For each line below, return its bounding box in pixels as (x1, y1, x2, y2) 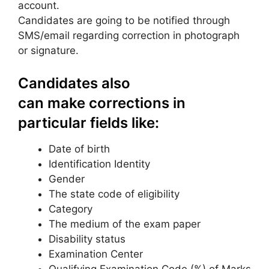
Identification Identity (49, 158, 150, 171)
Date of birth (49, 143, 110, 156)
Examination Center (49, 248, 143, 261)
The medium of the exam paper (49, 218, 201, 231)
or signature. (18, 44, 79, 56)
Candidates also (18, 74, 130, 92)
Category (49, 203, 92, 216)
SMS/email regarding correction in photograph (18, 29, 240, 41)
